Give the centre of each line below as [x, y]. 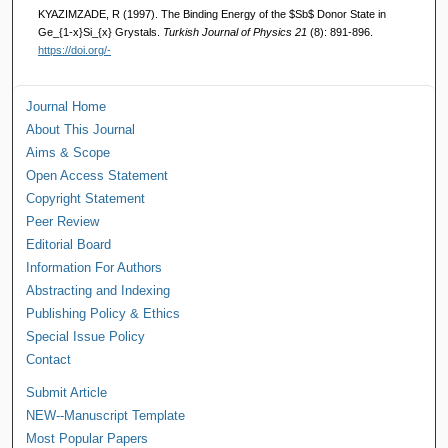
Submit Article [67, 393]
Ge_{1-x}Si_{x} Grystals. [100, 31]
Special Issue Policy [86, 337]
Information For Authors [94, 268]
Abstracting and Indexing [98, 291]
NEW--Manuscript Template [106, 416]
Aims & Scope [68, 153]
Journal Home [66, 107]
